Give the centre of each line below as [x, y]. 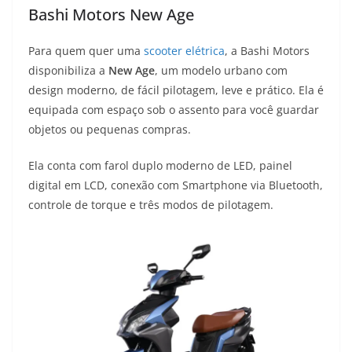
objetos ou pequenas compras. [110, 130]
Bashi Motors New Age [111, 15]
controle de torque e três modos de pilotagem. [151, 205]
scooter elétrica [184, 51]
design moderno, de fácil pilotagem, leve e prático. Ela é [176, 90]
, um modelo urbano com [221, 71]
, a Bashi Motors [267, 51]
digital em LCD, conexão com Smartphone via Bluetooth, [176, 185]
